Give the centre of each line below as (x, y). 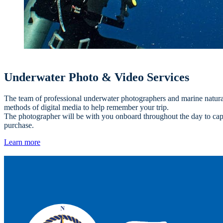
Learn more (22, 142)
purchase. (19, 125)
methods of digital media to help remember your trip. (86, 107)
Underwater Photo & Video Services (97, 77)
